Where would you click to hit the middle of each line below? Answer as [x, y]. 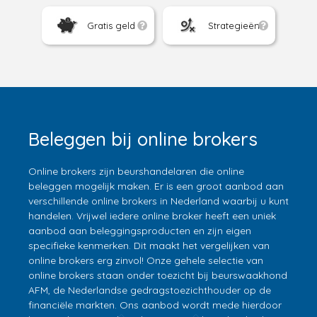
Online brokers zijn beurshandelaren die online [136, 171]
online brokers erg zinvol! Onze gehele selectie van [146, 260]
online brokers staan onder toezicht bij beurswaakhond [158, 275]
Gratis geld [111, 25]
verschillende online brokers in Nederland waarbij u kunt [158, 201]
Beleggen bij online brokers [143, 139]
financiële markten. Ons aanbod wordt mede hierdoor [155, 305]
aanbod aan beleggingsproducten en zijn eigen [140, 231]
